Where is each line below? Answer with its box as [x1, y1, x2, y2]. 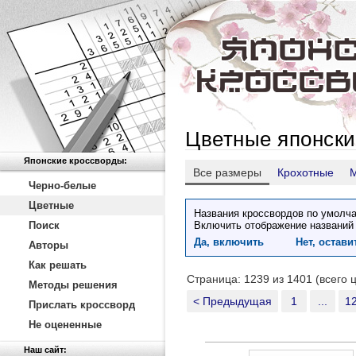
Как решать [29, 259, 87, 271]
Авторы [29, 239, 68, 251]
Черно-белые [29, 180, 96, 192]
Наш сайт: [24, 345, 67, 354]
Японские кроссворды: [24, 156, 127, 165]
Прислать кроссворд [29, 299, 135, 311]
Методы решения [29, 279, 118, 291]
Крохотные [277, 166, 334, 179]
